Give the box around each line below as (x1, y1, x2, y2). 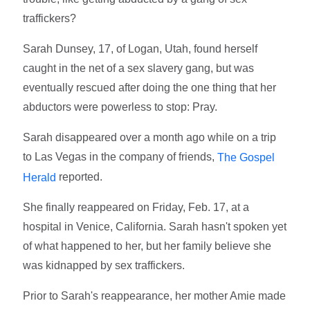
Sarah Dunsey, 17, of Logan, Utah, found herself (23, 42, 258, 55)
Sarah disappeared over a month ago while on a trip (23, 131, 277, 143)
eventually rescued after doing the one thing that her (23, 81, 277, 93)
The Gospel (215, 151, 275, 163)
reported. (56, 170, 103, 183)
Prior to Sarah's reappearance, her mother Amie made (23, 290, 286, 302)
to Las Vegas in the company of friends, (23, 150, 215, 163)
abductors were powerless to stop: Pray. (23, 100, 218, 113)
